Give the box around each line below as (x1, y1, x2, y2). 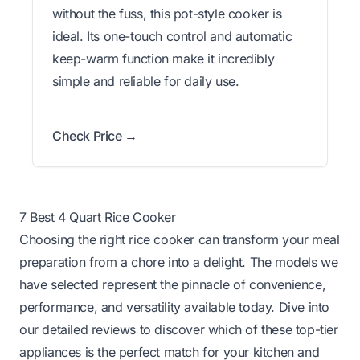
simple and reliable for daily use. (52, 72, 239, 89)
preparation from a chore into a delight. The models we (19, 253, 338, 270)
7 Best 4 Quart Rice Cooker (19, 208, 176, 225)
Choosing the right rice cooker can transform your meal (19, 231, 340, 247)
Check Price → (52, 127, 137, 144)
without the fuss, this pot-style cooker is (52, 5, 282, 22)
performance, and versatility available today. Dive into (19, 298, 330, 315)
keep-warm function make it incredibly (52, 50, 275, 67)
